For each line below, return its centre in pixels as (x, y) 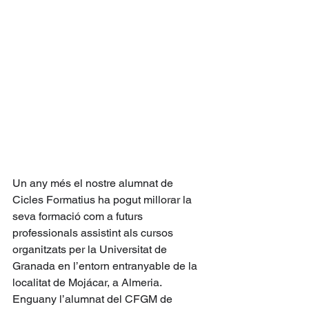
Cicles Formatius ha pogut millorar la (103, 199)
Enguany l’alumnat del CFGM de (94, 299)
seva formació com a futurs (79, 216)
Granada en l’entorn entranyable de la (106, 266)
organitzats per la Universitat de (91, 249)
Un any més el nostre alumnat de (94, 183)
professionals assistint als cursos (94, 232)
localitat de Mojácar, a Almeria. (88, 282)
